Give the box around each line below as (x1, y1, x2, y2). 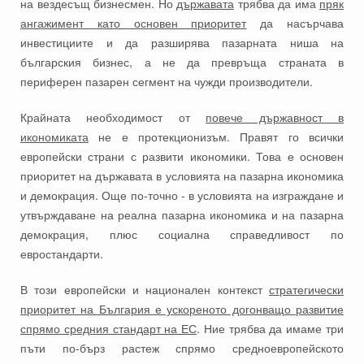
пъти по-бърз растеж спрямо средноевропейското (20, 340, 344, 357)
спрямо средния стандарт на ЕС (20, 320, 197, 337)
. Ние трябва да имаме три (197, 320, 344, 337)
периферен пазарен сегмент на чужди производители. (20, 73, 313, 90)
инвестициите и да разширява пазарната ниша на (20, 34, 344, 51)
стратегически (269, 281, 344, 298)
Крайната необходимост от (20, 109, 206, 126)
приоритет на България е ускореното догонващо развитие (20, 301, 344, 318)
